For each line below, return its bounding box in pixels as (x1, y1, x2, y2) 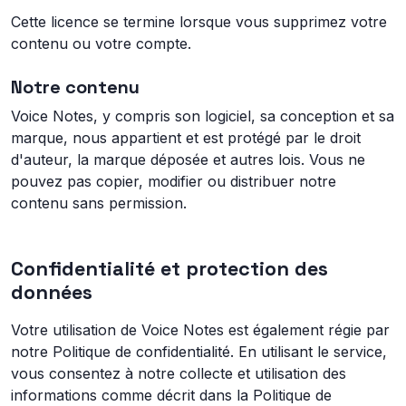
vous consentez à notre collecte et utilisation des (11, 364, 346, 382)
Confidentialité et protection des (11, 256, 328, 281)
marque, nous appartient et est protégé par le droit (11, 129, 361, 147)
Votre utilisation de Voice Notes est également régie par (11, 321, 390, 339)
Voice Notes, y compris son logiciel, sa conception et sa (11, 107, 394, 125)
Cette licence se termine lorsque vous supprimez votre (11, 13, 387, 31)
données (11, 280, 92, 304)
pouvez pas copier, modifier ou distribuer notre (11, 172, 336, 190)
